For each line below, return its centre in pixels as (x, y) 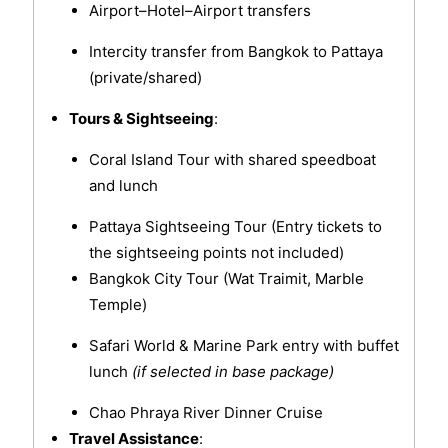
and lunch (123, 186)
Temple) (117, 305)
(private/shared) (145, 78)
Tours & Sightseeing (141, 119)
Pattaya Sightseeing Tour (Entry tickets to (235, 227)
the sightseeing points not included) (216, 253)
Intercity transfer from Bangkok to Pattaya (235, 52)
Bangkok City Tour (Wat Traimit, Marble (226, 279)
